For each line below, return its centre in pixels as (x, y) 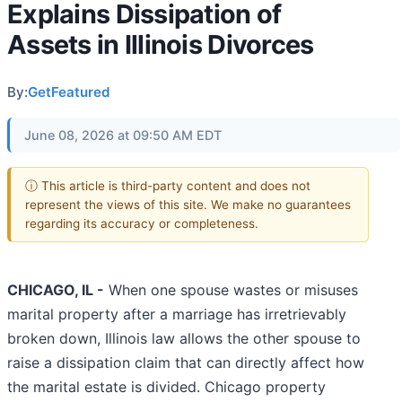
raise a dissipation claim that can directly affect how (186, 363)
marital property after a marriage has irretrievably (177, 315)
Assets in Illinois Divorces (161, 44)
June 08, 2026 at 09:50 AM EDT (123, 135)
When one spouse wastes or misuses (231, 290)
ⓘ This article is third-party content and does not (168, 185)
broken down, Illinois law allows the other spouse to (184, 339)
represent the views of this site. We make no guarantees (188, 204)
